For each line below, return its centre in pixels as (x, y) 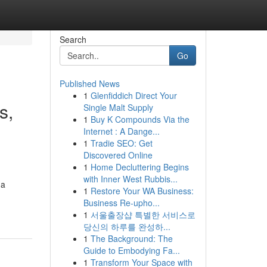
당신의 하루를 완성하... (127, 226)
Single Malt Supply (118, 107)
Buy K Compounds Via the (140, 119)
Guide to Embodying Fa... (131, 250)
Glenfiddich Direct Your (133, 95)
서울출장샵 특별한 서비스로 (143, 215)
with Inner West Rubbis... (130, 179)
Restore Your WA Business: (142, 191)
